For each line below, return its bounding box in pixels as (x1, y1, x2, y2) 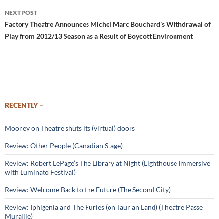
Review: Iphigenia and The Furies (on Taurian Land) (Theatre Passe (5, 203, 203, 211)
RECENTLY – (5, 101, 43, 109)
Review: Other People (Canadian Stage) (5, 141, 123, 150)
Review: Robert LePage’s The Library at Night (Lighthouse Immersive (5, 159, 210, 167)
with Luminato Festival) (5, 168, 76, 176)
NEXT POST (5, 9, 37, 16)
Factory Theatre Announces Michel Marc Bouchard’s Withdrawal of (5, 20, 211, 28)
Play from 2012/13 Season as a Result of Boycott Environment (5, 32, 193, 40)
